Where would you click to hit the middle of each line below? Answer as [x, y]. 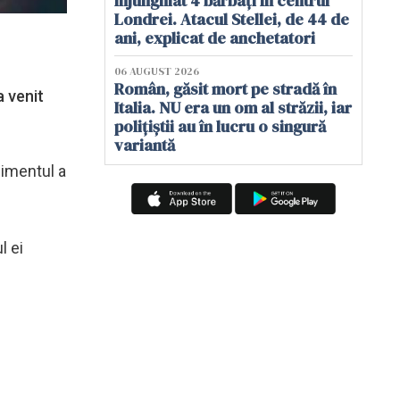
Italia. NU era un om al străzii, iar [233, 108]
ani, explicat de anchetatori [215, 38]
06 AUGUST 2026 [157, 71]
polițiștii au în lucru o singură [220, 126]
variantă [145, 145]
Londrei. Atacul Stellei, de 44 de [232, 19]
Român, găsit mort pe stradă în [225, 89]
